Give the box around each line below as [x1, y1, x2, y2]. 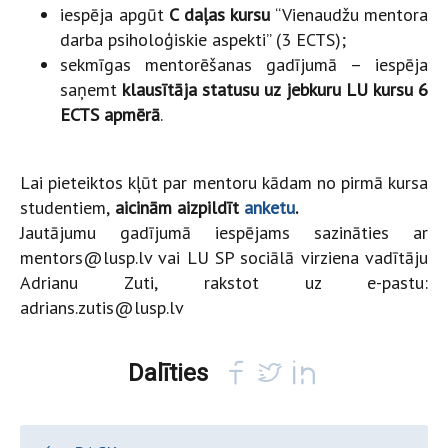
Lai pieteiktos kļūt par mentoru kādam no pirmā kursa [20, 171, 428, 195]
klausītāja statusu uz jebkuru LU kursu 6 [122, 78, 429, 102]
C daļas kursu [169, 3, 270, 27]
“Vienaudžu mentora [270, 3, 428, 27]
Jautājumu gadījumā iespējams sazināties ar [20, 221, 428, 245]
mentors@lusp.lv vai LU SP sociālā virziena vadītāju [20, 246, 428, 270]
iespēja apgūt [60, 3, 169, 27]
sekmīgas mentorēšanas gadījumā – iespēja [60, 53, 428, 77]
